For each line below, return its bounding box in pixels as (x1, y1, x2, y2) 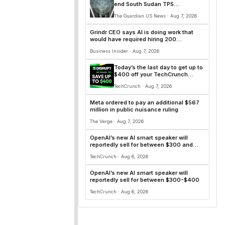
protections (114, 8, 146, 15)
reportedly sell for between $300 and (90, 141, 193, 148)
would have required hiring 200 (90, 36, 176, 43)
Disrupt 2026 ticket (114, 78, 168, 85)
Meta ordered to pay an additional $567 (90, 99, 199, 106)
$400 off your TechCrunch (114, 71, 188, 78)
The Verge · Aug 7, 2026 (90, 119, 144, 124)
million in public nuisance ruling (90, 106, 178, 113)
